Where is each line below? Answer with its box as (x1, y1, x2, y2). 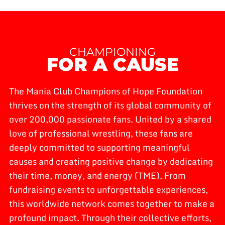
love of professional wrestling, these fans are (9, 126, 193, 140)
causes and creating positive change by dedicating (9, 154, 213, 168)
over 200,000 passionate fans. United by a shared (9, 111, 211, 126)
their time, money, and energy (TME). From (9, 168, 186, 182)
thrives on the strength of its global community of (9, 97, 211, 112)
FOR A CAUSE (46, 53, 179, 75)
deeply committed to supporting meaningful (9, 140, 190, 154)
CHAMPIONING (69, 45, 156, 58)
